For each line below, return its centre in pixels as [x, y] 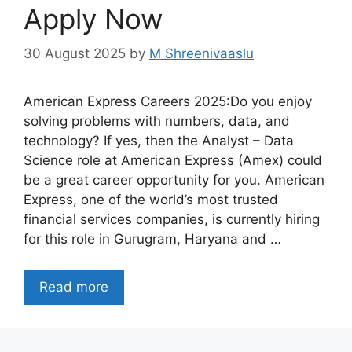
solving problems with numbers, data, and [157, 121]
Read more [74, 286]
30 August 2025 [75, 54]
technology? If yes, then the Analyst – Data [159, 141]
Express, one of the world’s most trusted [151, 200]
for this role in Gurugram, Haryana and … [152, 239]
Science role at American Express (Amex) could [173, 161]
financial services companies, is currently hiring [172, 220]
